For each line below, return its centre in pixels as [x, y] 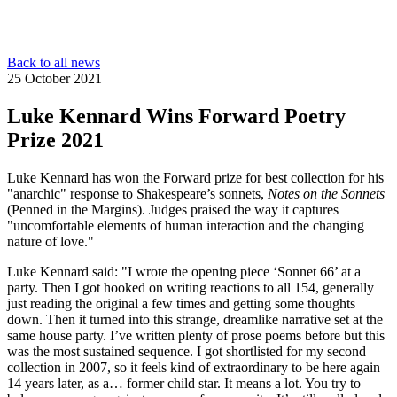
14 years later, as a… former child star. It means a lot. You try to [184, 383]
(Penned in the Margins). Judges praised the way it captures [173, 209]
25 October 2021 [54, 78]
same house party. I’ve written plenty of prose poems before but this [196, 335]
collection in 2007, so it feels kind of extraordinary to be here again [194, 367]
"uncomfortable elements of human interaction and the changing [186, 225]
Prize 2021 [55, 140]
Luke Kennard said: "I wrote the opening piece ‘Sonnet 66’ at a [184, 271]
